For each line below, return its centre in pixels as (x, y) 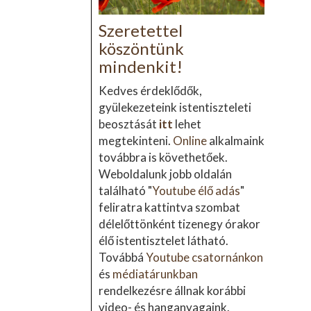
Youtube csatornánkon (204, 258)
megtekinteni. (135, 141)
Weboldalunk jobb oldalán (165, 174)
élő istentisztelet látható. (163, 241)
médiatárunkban (155, 274)
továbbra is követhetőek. (163, 158)
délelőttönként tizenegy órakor (179, 224)
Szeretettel (140, 31)
